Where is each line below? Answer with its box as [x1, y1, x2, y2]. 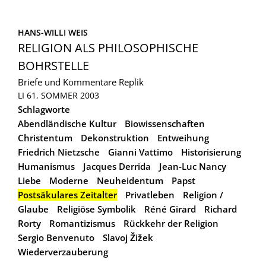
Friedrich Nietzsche [18, 145, 100, 158]
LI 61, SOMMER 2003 [18, 89, 99, 101]
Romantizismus [49, 217, 115, 229]
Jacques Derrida [83, 160, 151, 172]
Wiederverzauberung [18, 245, 108, 258]
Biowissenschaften [125, 117, 205, 129]
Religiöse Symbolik [57, 202, 136, 215]
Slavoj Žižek [103, 231, 153, 243]
